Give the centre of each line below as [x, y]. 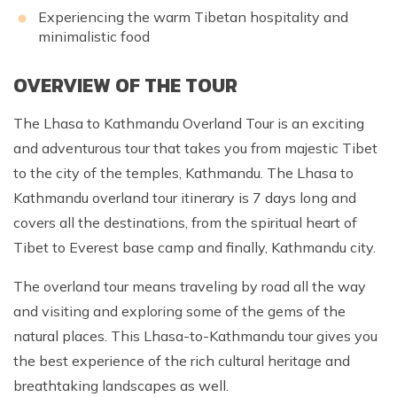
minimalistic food [94, 36]
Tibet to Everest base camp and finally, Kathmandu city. [196, 247]
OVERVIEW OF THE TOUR [125, 85]
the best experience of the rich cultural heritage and [182, 360]
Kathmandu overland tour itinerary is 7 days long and [185, 197]
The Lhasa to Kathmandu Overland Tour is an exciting [189, 123]
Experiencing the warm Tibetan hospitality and [193, 16]
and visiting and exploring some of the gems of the [179, 311]
